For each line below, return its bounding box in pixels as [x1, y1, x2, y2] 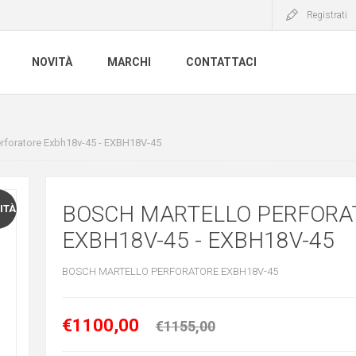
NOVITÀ [32, 56, 72, 69]
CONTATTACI [186, 56, 257, 69]
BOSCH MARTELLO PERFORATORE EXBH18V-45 [61, 265, 278, 277]
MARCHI [107, 56, 151, 69]
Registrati [307, 10, 347, 21]
